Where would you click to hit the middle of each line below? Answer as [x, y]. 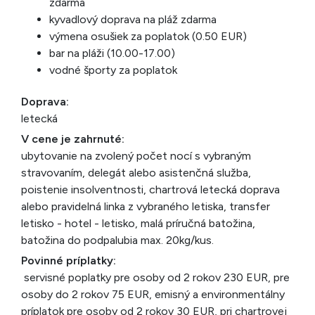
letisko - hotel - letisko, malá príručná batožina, [138, 223]
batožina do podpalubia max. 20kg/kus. [117, 240]
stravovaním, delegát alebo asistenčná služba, [136, 173]
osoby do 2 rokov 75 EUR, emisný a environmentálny [153, 294]
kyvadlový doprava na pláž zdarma [133, 19]
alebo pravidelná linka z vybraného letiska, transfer [146, 206]
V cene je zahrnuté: [73, 139]
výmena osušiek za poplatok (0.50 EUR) [148, 36]
